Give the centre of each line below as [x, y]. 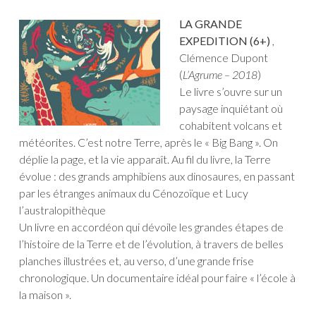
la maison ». [45, 295]
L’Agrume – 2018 [220, 75]
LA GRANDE [211, 24]
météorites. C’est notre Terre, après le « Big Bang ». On [148, 142]
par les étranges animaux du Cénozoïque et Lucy [134, 193]
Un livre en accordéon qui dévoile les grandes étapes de [151, 227]
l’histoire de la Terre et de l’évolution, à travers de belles [151, 244]
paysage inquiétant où [231, 109]
